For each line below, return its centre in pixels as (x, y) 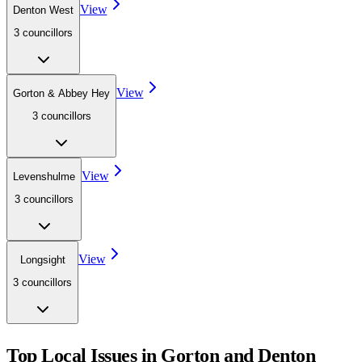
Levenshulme (44, 177)
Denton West (43, 11)
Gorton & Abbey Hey (61, 94)
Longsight (42, 259)
